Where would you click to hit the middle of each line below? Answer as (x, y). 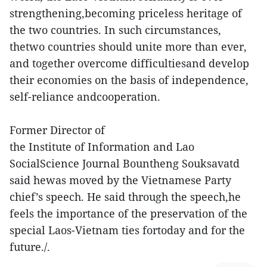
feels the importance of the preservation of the (128, 213)
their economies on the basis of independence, (129, 80)
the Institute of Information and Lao (102, 147)
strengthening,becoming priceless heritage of (126, 13)
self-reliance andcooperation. (85, 97)
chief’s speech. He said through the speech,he (125, 197)
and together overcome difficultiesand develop (129, 63)
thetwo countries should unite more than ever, (128, 46)
